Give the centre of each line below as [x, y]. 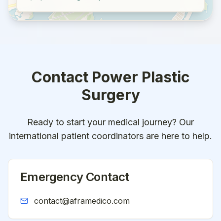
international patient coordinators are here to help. [110, 136]
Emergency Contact [75, 177]
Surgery [110, 95]
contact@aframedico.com [82, 201]
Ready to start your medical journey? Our [110, 122]
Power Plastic [141, 77]
